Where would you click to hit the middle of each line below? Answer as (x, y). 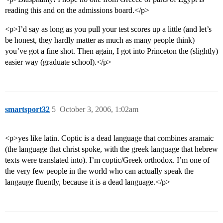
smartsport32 (27, 110)
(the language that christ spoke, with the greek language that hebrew (111, 149)
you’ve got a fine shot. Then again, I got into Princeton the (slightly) (111, 51)
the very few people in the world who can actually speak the (99, 171)
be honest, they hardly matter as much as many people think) (100, 40)
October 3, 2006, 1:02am (99, 110)
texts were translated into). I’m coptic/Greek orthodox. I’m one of (107, 160)
